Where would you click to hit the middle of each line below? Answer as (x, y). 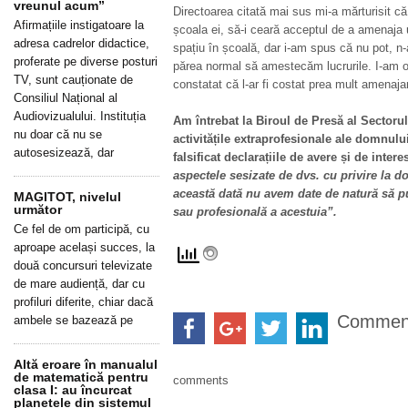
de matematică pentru (81, 377)
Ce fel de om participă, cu (82, 229)
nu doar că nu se (58, 134)
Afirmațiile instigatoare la (79, 25)
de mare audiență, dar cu (79, 284)
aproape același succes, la (84, 247)
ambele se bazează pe (73, 320)
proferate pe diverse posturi (86, 61)
